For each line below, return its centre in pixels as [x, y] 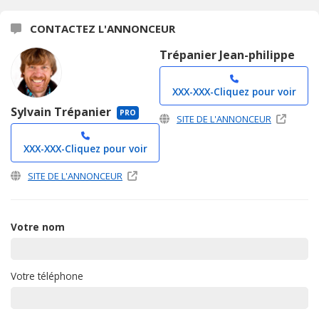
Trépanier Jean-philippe [227, 54]
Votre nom [38, 226]
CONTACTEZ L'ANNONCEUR [101, 28]
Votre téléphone [47, 276]
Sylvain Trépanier [62, 111]
